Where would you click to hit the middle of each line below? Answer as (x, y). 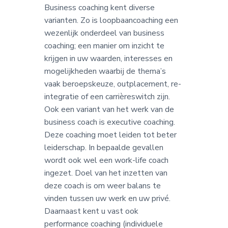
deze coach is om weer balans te (102, 186)
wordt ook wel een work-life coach (106, 161)
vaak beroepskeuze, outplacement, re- (112, 84)
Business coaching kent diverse (99, 8)
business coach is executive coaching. (109, 122)
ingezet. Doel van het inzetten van (106, 173)
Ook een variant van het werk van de (109, 110)
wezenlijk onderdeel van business (104, 33)
